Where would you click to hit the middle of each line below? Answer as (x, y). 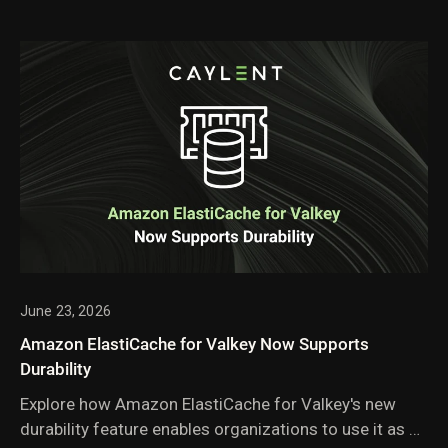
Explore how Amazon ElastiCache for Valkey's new (208, 403)
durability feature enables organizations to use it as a (219, 428)
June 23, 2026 (65, 310)
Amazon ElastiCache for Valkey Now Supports (194, 343)
